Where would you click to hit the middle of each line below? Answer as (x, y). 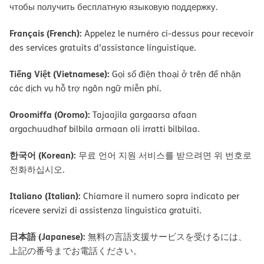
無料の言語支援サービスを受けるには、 (166, 236)
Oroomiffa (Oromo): (50, 114)
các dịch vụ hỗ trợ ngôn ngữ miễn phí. (85, 88)
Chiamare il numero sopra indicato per (160, 196)
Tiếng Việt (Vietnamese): (60, 73)
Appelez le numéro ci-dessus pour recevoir (168, 33)
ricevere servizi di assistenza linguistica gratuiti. (105, 210)
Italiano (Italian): (45, 195)
